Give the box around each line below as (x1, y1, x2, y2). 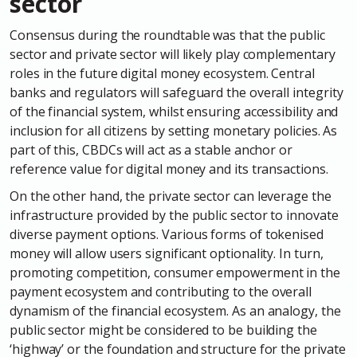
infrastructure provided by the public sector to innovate (10, 206, 339, 225)
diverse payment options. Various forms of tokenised (10, 226, 324, 244)
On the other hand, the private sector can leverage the (10, 187, 331, 206)
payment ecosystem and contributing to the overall (10, 283, 312, 301)
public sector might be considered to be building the (10, 321, 317, 339)
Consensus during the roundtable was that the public (10, 26, 325, 45)
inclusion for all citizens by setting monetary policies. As (10, 122, 338, 140)
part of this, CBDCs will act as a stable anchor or (10, 141, 293, 159)
